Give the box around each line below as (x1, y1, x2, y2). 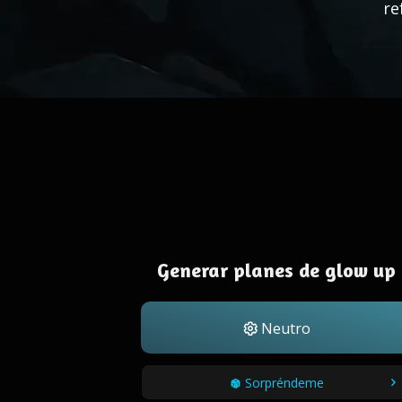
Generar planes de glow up (157, 258, 396, 282)
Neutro (257, 319, 310, 338)
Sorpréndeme (244, 374, 324, 391)
